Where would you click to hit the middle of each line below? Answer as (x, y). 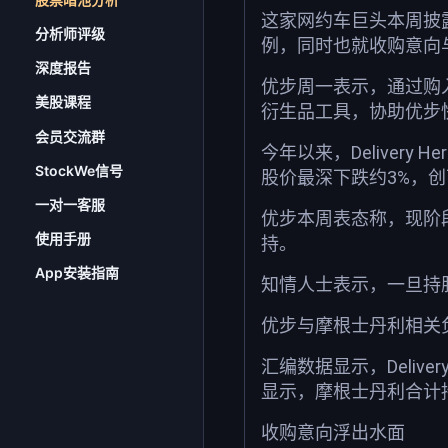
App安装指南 (77, 273)
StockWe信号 (79, 170)
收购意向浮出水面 (333, 432)
